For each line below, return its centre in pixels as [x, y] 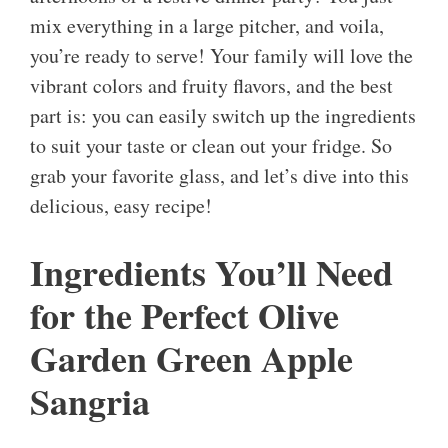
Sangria [90, 401]
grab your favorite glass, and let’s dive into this [219, 176]
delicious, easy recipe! [121, 206]
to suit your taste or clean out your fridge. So [211, 146]
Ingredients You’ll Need [211, 272]
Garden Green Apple [191, 358]
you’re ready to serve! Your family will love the [221, 56]
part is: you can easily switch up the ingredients [223, 116]
